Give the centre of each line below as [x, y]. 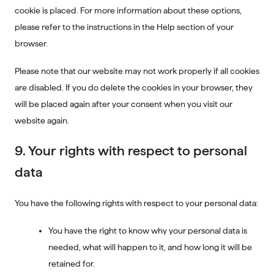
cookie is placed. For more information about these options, [128, 10]
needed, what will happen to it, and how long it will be [150, 247]
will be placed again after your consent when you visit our [124, 104]
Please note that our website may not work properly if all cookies [137, 71]
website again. [42, 120]
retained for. [72, 264]
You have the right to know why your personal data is [148, 231]
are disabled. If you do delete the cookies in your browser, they [134, 87]
